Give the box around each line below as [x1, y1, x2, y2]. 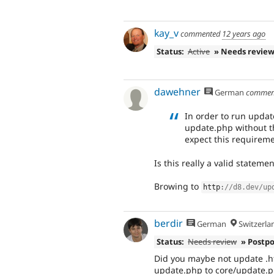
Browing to [154, 180, 201, 193]
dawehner [154, 85, 201, 99]
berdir [154, 216, 183, 230]
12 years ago [222, 28, 265, 39]
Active [188, 46, 210, 57]
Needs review [188, 236, 237, 248]
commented [179, 28, 222, 39]
